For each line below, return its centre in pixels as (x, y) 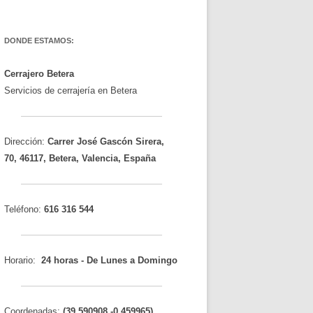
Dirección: (24, 141)
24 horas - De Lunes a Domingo (109, 260)
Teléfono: (24, 209)
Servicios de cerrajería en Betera (71, 90)
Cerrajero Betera (39, 74)
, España (137, 158)
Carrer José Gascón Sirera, (106, 141)
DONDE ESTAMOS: (39, 41)
